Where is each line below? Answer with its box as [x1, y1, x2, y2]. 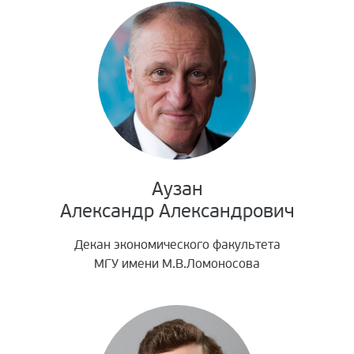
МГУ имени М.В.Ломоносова [94, 256, 260, 273]
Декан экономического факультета [73, 237, 281, 254]
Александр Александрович [59, 200, 295, 224]
